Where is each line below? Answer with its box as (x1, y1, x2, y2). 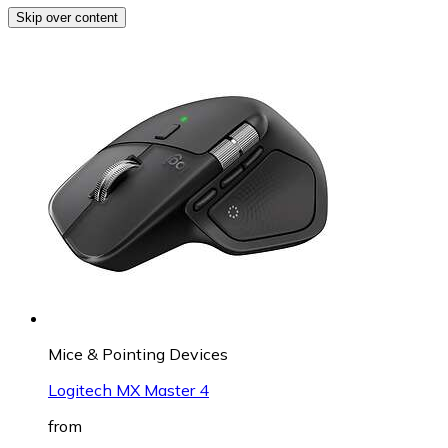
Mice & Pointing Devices (48, 343, 228, 364)
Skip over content (16, 9, 118, 25)
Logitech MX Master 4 (48, 379, 209, 400)
